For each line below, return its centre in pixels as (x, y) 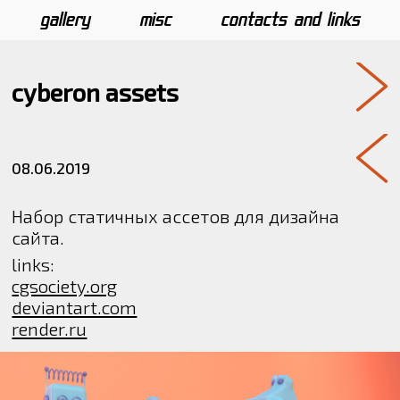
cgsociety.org (65, 286)
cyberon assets (96, 92)
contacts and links (290, 20)
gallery (65, 20)
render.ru (50, 329)
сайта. (38, 237)
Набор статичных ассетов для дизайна (176, 216)
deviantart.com (75, 308)
